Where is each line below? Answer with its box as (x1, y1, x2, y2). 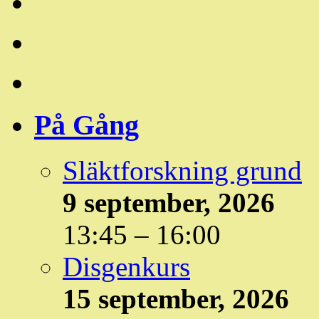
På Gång (34, 108, 139, 141)
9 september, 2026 (63, 187, 275, 219)
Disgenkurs (63, 251, 190, 283)
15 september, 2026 (63, 283, 289, 315)
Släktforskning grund (63, 155, 302, 187)
